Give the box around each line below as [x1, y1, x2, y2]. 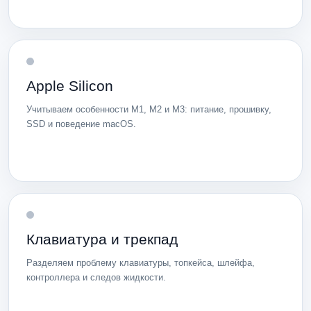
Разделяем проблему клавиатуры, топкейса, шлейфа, [26, 257, 255, 268]
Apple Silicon [26, 77, 113, 94]
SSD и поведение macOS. [26, 118, 136, 129]
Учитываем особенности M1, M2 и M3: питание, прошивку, [26, 103, 271, 115]
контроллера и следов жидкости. [26, 271, 166, 283]
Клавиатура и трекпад [26, 230, 178, 247]
